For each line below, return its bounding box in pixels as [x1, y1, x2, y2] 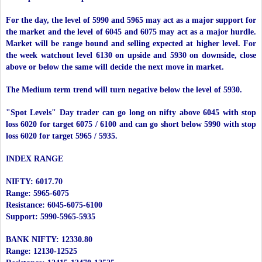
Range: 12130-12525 [6, 247, 77, 256]
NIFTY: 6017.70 [6, 177, 63, 187]
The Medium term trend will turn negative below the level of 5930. [6, 85, 242, 95]
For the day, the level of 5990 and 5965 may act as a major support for [6, 16, 256, 25]
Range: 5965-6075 [6, 189, 69, 198]
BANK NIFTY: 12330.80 [6, 235, 92, 244]
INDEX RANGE [6, 154, 63, 164]
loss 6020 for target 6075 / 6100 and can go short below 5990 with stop [6, 120, 256, 129]
